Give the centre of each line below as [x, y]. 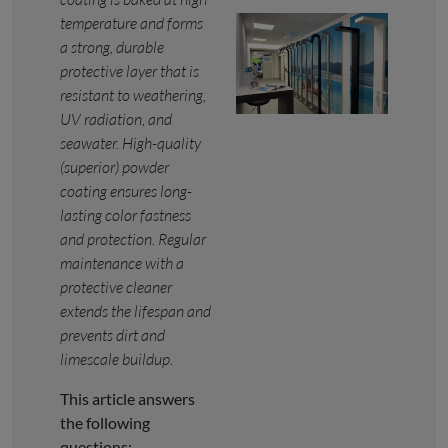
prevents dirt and [112, 334]
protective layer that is [129, 70]
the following [105, 422]
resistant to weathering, [133, 94]
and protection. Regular [133, 238]
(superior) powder [114, 166]
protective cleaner [116, 286]
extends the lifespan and [135, 310]
